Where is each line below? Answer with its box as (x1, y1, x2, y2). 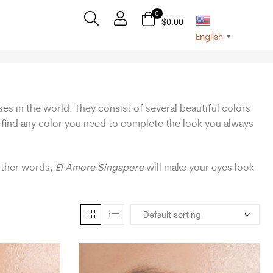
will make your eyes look (146, 161, 254, 174)
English (195, 30, 223, 43)
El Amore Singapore (55, 161, 146, 174)
